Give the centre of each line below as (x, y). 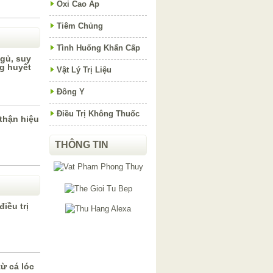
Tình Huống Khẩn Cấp (98, 48)
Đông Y (71, 92)
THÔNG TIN (82, 145)
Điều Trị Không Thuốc (98, 114)
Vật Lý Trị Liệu (84, 70)
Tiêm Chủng (80, 26)
